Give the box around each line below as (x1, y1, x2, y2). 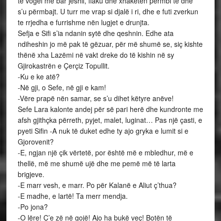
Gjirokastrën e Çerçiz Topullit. (17, 61, 110, 71)
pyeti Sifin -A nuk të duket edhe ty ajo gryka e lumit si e (17, 126, 188, 136)
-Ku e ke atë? (17, 72, 60, 81)
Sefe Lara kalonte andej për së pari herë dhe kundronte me (17, 104, 203, 114)
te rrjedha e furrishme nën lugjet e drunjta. (17, 17, 149, 27)
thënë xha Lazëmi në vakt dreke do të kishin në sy (17, 50, 174, 60)
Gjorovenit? (17, 137, 54, 147)
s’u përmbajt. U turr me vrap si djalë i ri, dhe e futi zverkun (17, 6, 198, 16)
